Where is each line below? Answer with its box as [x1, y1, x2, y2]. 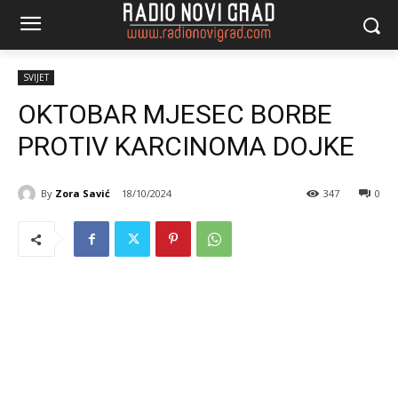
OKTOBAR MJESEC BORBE [18, 99, 332, 130]
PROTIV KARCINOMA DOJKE [18, 131, 354, 162]
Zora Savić [55, 186, 110, 200]
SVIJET [23, 71, 49, 84]
